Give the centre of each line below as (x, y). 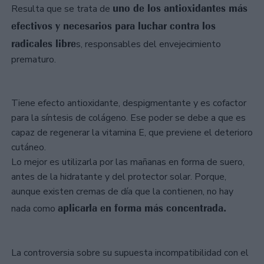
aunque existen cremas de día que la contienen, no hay (122, 192)
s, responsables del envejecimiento (148, 44)
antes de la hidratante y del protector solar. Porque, (119, 177)
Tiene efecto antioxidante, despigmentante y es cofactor (129, 103)
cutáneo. (29, 148)
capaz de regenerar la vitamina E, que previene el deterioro (132, 133)
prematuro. (35, 59)
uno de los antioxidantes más (180, 8)
